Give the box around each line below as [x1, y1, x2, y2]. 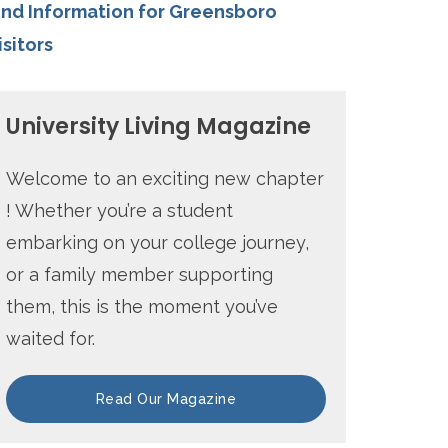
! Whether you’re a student [6, 200, 233, 222]
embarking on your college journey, [6, 232, 309, 254]
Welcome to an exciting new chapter [6, 168, 324, 190]
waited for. [6, 328, 95, 350]
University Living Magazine [6, 111, 311, 143]
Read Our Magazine [95, 391, 237, 408]
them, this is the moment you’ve [6, 296, 278, 318]
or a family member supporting [6, 264, 273, 286]
